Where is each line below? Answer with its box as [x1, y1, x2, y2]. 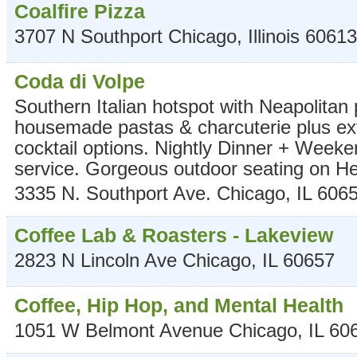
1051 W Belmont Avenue [14, 320, 223, 341]
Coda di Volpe [14, 70, 145, 92]
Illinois [248, 25, 300, 47]
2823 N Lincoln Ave [14, 249, 177, 271]
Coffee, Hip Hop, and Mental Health [14, 294, 343, 316]
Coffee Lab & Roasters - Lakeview [14, 224, 333, 246]
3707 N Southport [14, 25, 163, 47]
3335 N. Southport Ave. [14, 182, 211, 204]
